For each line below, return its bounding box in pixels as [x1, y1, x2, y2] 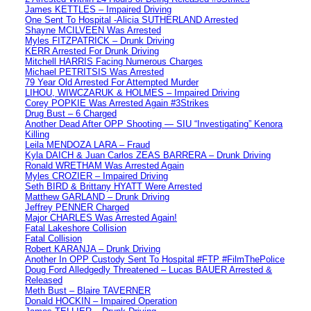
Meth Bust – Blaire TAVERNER [25, 285, 151, 296]
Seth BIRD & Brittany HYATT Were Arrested [25, 180, 202, 192]
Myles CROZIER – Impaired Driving [25, 170, 168, 181]
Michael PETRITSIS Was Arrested [25, 66, 164, 77]
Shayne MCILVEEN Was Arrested [25, 24, 161, 35]
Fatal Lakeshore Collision [25, 222, 126, 233]
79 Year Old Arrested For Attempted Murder [25, 76, 199, 87]
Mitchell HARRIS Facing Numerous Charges [25, 56, 203, 67]
